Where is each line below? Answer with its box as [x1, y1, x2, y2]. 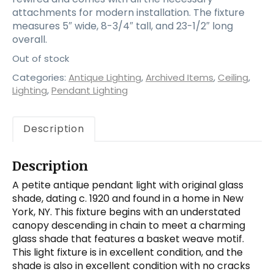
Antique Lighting [68, 70, 141, 84]
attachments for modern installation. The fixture [12, 5, 245, 20]
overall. [12, 32, 47, 46]
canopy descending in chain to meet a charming [12, 218, 245, 233]
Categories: [12, 70, 68, 84]
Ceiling [218, 70, 248, 84]
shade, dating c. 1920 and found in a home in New [12, 191, 243, 206]
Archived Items [146, 70, 213, 84]
